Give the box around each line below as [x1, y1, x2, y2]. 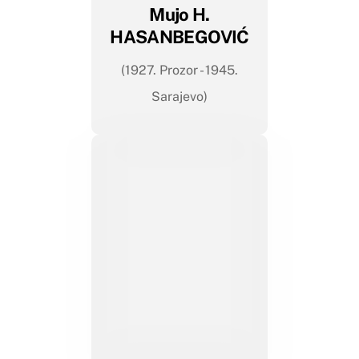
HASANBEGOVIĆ [110, 26, 249, 48]
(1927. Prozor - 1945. [121, 63, 238, 79]
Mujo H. [149, 4, 210, 26]
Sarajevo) [151, 89, 208, 105]
